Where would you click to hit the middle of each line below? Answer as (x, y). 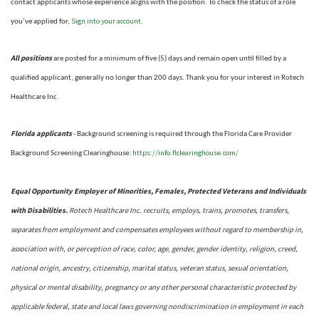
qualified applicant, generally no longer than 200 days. (98, 78)
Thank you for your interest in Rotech (245, 78)
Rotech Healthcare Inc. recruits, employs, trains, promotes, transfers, (179, 210)
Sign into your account (106, 21)
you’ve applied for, (41, 21)
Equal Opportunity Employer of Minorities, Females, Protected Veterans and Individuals (158, 191)
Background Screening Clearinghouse (70, 153)
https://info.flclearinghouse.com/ (185, 152)
